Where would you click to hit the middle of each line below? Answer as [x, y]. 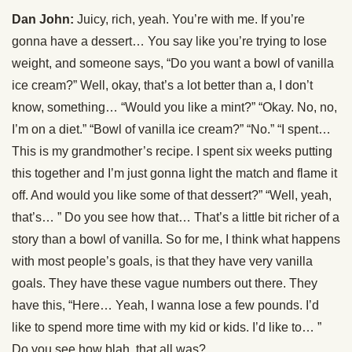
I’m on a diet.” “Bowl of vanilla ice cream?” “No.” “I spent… [171, 129]
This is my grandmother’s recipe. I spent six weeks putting [172, 151]
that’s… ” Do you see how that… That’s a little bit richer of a [176, 217]
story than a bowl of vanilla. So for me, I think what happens [176, 239]
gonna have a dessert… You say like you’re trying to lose [169, 41]
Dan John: [43, 19]
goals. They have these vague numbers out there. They [165, 283]
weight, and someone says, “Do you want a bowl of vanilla [173, 63]
